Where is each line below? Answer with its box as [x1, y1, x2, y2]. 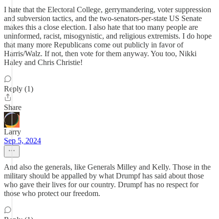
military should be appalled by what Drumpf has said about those [4, 172, 204, 180]
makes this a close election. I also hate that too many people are [4, 23, 198, 31]
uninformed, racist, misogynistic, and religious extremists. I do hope [4, 32, 212, 40]
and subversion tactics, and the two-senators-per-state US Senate [4, 14, 202, 22]
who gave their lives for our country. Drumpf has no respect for [4, 180, 198, 189]
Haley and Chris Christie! [4, 58, 83, 66]
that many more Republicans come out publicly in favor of [4, 41, 183, 49]
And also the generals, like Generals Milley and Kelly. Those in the [4, 163, 211, 171]
